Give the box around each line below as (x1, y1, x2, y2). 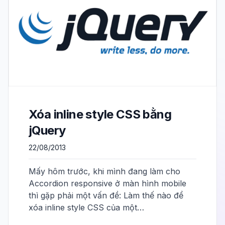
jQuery (29, 123, 66, 138)
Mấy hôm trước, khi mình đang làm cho (29, 166, 180, 176)
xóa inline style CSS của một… (29, 202, 144, 212)
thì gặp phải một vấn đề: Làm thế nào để (29, 190, 183, 200)
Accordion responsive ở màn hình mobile (29, 178, 186, 188)
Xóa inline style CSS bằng (29, 106, 171, 122)
